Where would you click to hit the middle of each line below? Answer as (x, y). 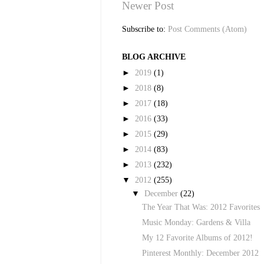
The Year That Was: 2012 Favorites (201, 207)
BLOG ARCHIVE (154, 57)
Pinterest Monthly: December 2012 (200, 253)
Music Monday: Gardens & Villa (196, 223)
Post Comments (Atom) (207, 29)
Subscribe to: (145, 29)
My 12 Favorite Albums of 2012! (197, 238)
